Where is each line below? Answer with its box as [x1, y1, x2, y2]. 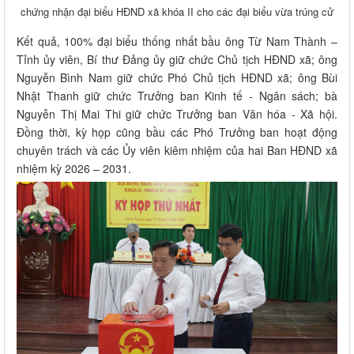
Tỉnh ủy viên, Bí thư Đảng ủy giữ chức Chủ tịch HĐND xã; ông [17, 51, 337, 67]
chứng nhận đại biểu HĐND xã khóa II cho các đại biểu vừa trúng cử [21, 3, 333, 19]
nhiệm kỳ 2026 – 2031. [17, 160, 131, 176]
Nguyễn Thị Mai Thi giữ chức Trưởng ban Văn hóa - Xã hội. [17, 105, 337, 122]
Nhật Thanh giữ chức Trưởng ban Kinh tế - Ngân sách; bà [17, 87, 337, 104]
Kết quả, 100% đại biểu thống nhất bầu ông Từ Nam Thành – [17, 32, 337, 49]
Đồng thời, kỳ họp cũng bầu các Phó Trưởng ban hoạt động [17, 123, 337, 140]
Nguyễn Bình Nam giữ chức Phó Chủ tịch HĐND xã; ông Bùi [17, 69, 337, 85]
